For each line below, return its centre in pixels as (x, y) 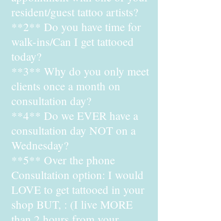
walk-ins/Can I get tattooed (73, 41)
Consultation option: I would (77, 175)
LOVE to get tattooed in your (78, 189)
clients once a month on (66, 86)
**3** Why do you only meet (80, 71)
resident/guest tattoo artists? (75, 12)
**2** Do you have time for (76, 27)
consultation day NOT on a (74, 130)
